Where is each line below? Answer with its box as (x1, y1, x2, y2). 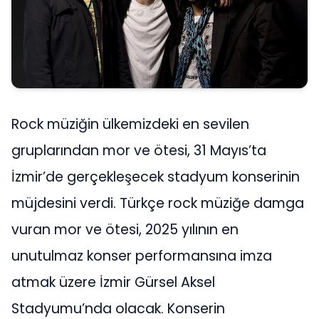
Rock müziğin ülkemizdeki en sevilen (11, 115, 249, 134)
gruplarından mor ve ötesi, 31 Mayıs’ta (11, 141, 266, 160)
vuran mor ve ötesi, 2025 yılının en (11, 220, 239, 239)
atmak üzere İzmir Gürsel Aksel (11, 273, 215, 292)
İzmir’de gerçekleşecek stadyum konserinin (11, 167, 300, 187)
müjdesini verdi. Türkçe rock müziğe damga (11, 194, 304, 213)
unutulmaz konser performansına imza (11, 246, 272, 266)
